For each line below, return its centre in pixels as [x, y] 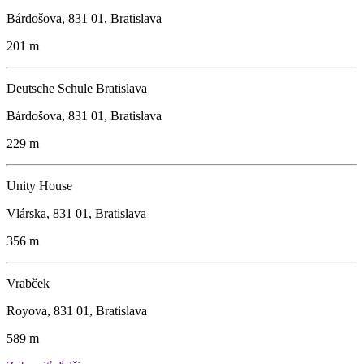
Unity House [39, 185]
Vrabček [28, 283]
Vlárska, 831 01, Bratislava [76, 213]
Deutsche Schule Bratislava [77, 88]
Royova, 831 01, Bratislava [77, 310]
